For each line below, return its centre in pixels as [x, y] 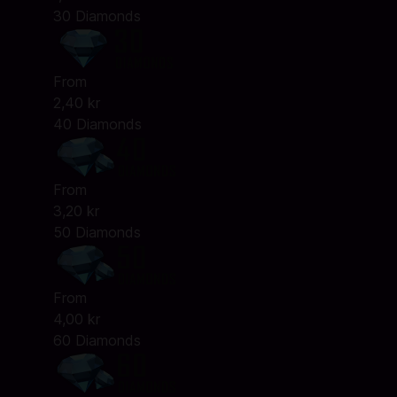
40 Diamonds [97, 124]
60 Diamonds [97, 340]
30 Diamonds [97, 16]
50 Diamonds [97, 232]
